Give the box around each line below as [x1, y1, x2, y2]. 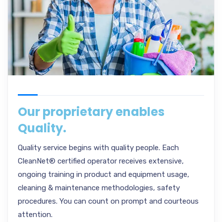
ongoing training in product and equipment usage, [18, 170, 189, 179]
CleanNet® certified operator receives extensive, [18, 157, 184, 166]
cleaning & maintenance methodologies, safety [18, 183, 180, 192]
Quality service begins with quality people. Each [18, 143, 179, 152]
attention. [18, 210, 53, 219]
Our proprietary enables [18, 104, 165, 120]
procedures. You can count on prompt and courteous [18, 197, 199, 206]
